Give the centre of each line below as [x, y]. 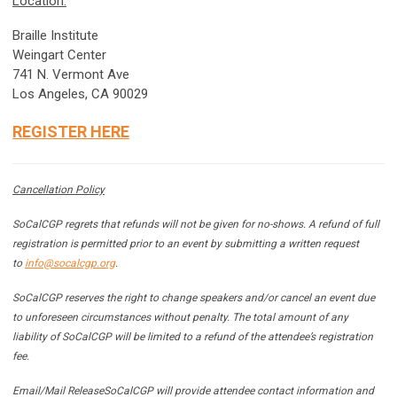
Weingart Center [59, 55]
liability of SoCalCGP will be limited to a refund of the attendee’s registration [193, 337]
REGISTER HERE [71, 132]
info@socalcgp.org [70, 263]
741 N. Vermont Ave [71, 74]
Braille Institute [55, 35]
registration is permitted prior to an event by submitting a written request [186, 244]
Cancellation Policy [58, 190]
